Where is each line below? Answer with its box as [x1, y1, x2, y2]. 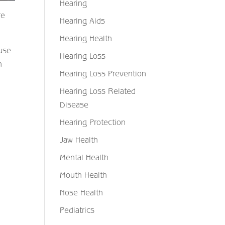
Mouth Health [60, 170, 107, 179]
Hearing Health [60, 34, 113, 43]
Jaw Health [60, 135, 98, 144]
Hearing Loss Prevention [60, 69, 147, 78]
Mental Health [60, 153, 109, 162]
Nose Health [60, 188, 103, 197]
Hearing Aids [60, 16, 105, 25]
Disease [60, 100, 89, 109]
